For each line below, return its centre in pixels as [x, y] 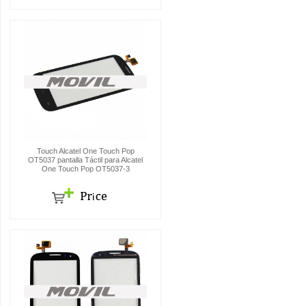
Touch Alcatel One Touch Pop [85, 151]
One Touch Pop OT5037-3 [85, 169]
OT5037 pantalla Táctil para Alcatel [85, 160]
